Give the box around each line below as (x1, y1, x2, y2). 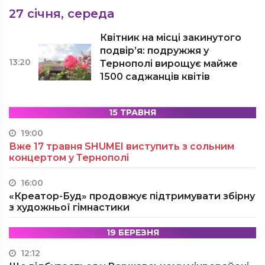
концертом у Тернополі (9, 152, 129, 163)
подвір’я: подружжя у (100, 45, 209, 56)
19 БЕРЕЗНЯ (106, 227, 159, 238)
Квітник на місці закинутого (100, 32, 242, 43)
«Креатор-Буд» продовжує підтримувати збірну (9, 190, 255, 202)
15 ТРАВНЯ (109, 107, 156, 118)
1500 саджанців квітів (100, 71, 211, 82)
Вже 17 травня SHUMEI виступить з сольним (9, 141, 234, 152)
